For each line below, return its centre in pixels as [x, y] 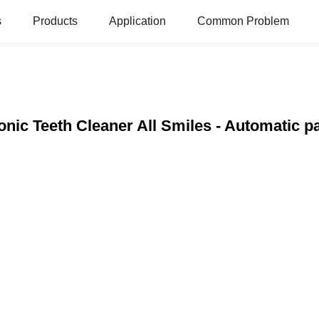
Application [137, 21]
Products [55, 21]
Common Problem [243, 21]
